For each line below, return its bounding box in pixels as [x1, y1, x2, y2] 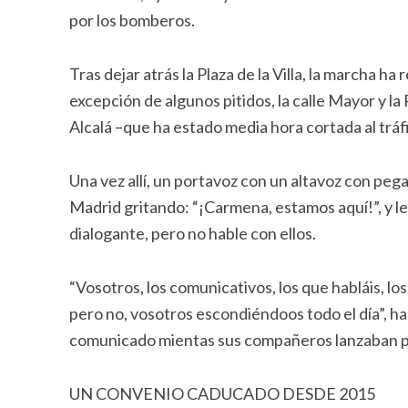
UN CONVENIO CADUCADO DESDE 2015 [68, 383, 375, 403]
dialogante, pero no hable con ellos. [68, 223, 316, 243]
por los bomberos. [68, 10, 195, 30]
